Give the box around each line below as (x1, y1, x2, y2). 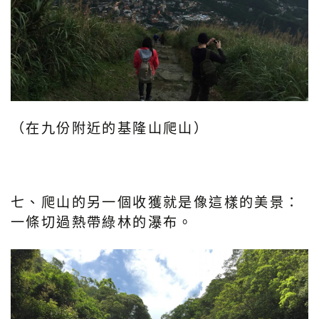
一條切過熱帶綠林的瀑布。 (11, 212, 194, 232)
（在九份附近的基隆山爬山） (11, 118, 209, 138)
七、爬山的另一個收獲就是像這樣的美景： (11, 192, 300, 212)
